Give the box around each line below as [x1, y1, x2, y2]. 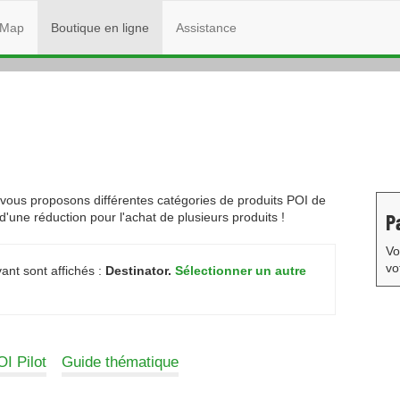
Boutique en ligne [51, 21, 149, 35]
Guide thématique [62, 354, 179, 371]
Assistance [176, 21, 237, 35]
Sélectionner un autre [175, 263, 306, 278]
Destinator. [105, 263, 171, 278]
